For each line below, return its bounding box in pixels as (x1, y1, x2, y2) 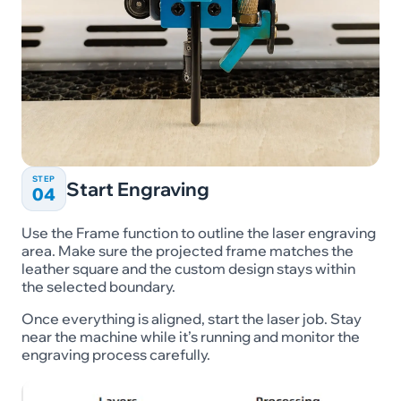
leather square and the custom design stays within (21, 260, 355, 278)
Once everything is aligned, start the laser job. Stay (21, 310, 362, 328)
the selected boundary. (21, 277, 175, 296)
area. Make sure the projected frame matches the (21, 242, 354, 260)
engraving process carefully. (21, 346, 210, 364)
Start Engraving (65, 177, 209, 201)
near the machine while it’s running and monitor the (21, 328, 360, 346)
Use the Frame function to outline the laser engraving (21, 224, 376, 243)
